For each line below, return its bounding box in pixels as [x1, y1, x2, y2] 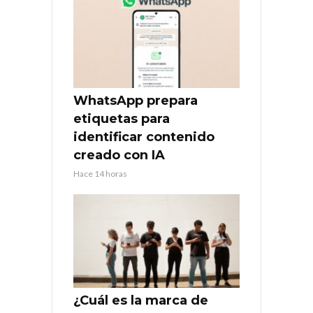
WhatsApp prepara [73, 92, 198, 108]
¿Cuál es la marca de [73, 292, 208, 308]
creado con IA [73, 147, 165, 163]
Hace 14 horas [73, 168, 127, 179]
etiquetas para [73, 110, 170, 126]
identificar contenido [73, 129, 214, 145]
